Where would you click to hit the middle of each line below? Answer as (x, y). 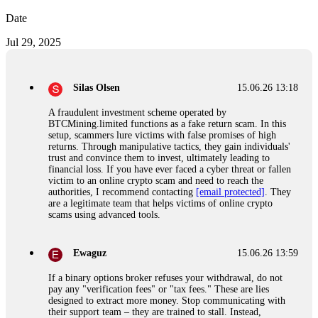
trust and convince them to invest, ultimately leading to (159, 158)
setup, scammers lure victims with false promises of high (162, 136)
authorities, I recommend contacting (122, 192)
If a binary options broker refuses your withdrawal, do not (165, 278)
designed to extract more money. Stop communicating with (167, 300)
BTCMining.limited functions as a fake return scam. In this (167, 124)
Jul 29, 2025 (33, 43)
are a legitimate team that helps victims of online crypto (160, 204)
